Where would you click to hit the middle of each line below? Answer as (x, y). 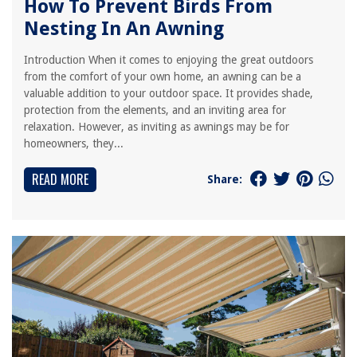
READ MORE (60, 179)
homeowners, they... (74, 143)
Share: (225, 179)
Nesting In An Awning (124, 29)
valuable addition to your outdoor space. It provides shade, (169, 93)
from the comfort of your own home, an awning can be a (163, 76)
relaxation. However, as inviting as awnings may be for (157, 127)
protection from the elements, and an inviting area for (155, 110)
